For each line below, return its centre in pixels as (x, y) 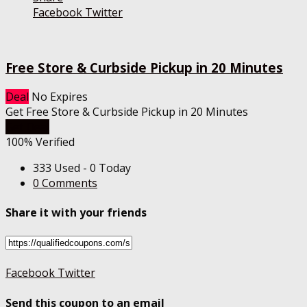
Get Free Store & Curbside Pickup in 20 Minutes (127, 111)
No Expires (60, 96)
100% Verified (40, 142)
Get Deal (27, 126)
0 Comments (65, 183)
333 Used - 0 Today (82, 168)
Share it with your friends (76, 213)
